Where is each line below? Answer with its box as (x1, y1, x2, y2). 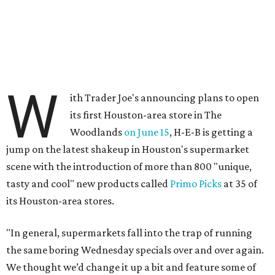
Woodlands (70, 126, 125, 138)
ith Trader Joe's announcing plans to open (70, 91, 260, 104)
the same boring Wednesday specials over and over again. (6, 244, 264, 256)
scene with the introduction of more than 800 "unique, (6, 160, 252, 172)
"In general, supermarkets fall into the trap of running (6, 227, 252, 239)
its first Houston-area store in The (70, 109, 222, 121)
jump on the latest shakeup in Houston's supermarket (6, 143, 249, 155)
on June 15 (124, 126, 170, 138)
